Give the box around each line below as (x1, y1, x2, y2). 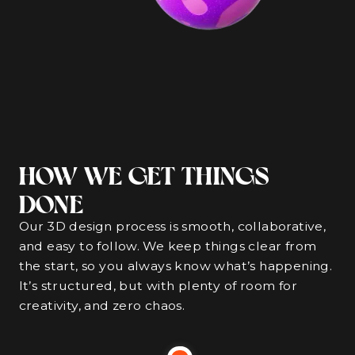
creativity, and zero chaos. (18, 297, 185, 313)
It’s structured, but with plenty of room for (18, 277, 297, 293)
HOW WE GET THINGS (18, 158, 269, 189)
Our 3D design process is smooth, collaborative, (18, 218, 326, 234)
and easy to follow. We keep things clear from (18, 238, 317, 254)
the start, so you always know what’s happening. (18, 258, 333, 273)
